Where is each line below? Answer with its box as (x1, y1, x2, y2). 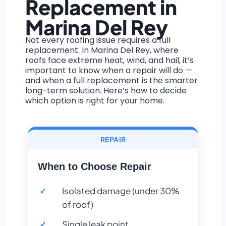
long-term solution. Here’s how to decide (25, 85, 187, 97)
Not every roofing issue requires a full (25, 34, 171, 46)
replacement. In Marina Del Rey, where (25, 44, 179, 56)
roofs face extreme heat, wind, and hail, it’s (25, 54, 194, 67)
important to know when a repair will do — (25, 65, 192, 77)
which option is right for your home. (25, 95, 164, 107)
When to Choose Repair (38, 161, 151, 173)
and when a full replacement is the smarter (25, 75, 198, 87)
